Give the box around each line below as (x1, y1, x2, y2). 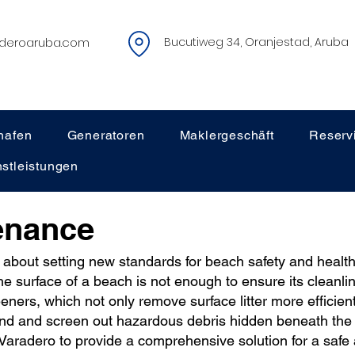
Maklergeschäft (179, 128, 274, 143)
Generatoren (67, 128, 145, 143)
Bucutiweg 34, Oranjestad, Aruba (164, 34, 349, 50)
